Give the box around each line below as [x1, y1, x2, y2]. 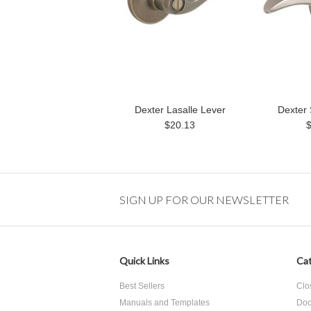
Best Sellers [119, 281, 165, 291]
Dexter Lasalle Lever [134, 104, 226, 115]
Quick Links [119, 255, 169, 267]
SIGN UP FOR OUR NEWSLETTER [119, 193, 289, 206]
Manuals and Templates [119, 298, 210, 308]
